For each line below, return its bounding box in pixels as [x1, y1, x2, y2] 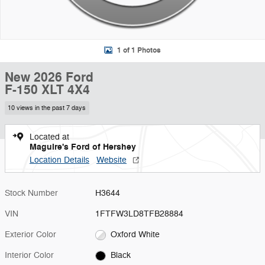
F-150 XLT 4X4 [5, 81, 90, 98]
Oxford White [110, 230, 160, 240]
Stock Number [5, 188, 58, 199]
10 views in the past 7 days [8, 104, 86, 112]
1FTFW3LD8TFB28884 [95, 209, 184, 219]
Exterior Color [5, 230, 56, 240]
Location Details [30, 155, 89, 166]
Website [96, 155, 127, 166]
